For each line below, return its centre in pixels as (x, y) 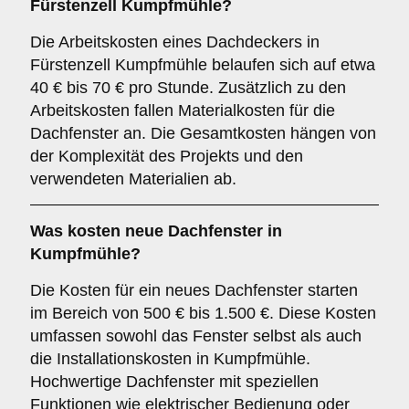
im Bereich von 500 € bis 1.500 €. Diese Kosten (203, 313)
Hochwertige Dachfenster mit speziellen (174, 382)
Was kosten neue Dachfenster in (156, 231)
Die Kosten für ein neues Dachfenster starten (194, 290)
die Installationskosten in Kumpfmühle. (170, 359)
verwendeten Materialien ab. (133, 179)
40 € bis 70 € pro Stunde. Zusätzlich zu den (188, 88)
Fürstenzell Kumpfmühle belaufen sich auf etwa (203, 65)
